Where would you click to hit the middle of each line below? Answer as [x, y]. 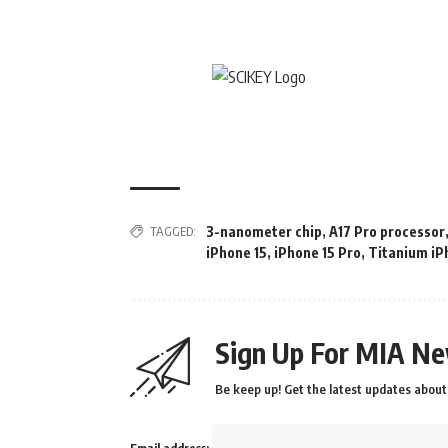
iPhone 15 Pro [317, 253]
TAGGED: [173, 231]
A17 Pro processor [387, 232]
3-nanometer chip [264, 232]
